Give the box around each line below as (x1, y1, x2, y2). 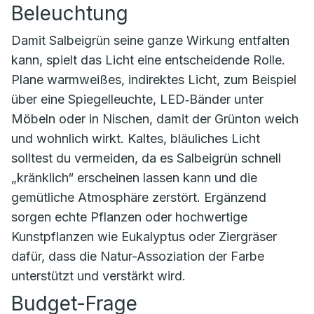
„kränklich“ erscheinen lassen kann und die (11, 170, 257, 186)
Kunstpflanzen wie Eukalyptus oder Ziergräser (11, 229, 277, 245)
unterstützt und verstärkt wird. (11, 268, 186, 284)
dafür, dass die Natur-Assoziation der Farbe (11, 249, 264, 264)
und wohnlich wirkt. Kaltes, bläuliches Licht (11, 131, 260, 146)
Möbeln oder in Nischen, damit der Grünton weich (11, 111, 299, 127)
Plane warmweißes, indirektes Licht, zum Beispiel (11, 72, 296, 88)
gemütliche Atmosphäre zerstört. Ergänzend (11, 190, 266, 205)
